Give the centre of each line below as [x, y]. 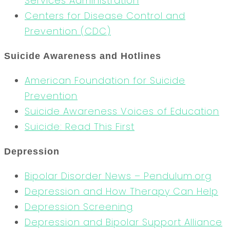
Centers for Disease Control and [105, 15]
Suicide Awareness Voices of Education [122, 111]
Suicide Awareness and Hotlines [83, 56]
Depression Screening [79, 206]
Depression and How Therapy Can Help [121, 191]
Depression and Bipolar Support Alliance [123, 222]
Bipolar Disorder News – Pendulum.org [118, 176]
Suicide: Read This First [80, 126]
